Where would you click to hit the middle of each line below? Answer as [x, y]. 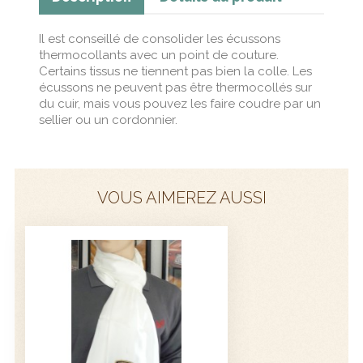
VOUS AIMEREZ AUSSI [181, 197]
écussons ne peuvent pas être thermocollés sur [175, 87]
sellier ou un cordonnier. [108, 120]
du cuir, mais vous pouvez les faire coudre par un [180, 103]
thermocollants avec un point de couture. [159, 55]
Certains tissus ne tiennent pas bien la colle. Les [175, 71]
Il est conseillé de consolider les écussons [160, 38]
